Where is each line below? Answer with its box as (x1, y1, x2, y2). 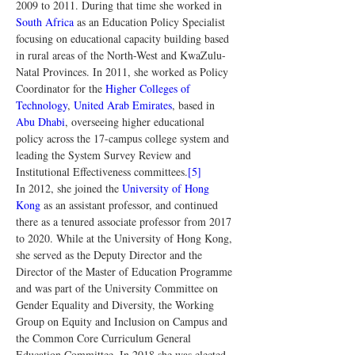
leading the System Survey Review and (16, 147, 194, 162)
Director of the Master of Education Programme (16, 264, 235, 279)
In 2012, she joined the (16, 181, 122, 196)
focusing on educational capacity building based (16, 31, 232, 46)
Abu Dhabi (16, 114, 65, 129)
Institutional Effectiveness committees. (16, 164, 188, 179)
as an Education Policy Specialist (74, 14, 228, 29)
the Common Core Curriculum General (16, 330, 194, 345)
